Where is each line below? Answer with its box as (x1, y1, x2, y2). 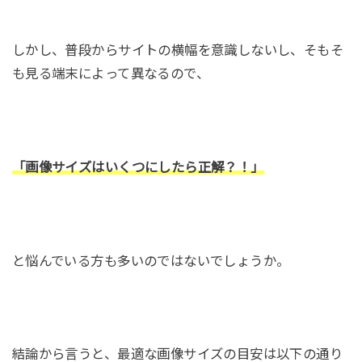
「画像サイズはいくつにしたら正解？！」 (11, 160, 264, 175)
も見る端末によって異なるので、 (11, 66, 210, 82)
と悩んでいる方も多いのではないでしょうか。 (11, 253, 290, 268)
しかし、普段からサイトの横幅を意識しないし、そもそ (11, 43, 344, 58)
